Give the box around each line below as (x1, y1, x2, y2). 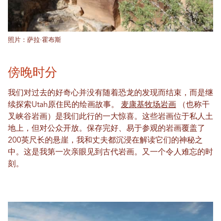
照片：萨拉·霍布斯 (8, 37, 61, 44)
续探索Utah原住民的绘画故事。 (8, 101, 121, 110)
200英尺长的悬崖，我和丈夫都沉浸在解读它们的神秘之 (8, 137, 203, 145)
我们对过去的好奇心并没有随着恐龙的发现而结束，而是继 (8, 89, 213, 98)
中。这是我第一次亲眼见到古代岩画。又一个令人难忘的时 (8, 148, 213, 157)
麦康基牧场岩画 (121, 101, 176, 110)
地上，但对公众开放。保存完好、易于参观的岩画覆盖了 (8, 125, 205, 133)
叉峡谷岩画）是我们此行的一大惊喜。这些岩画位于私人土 (8, 113, 213, 121)
